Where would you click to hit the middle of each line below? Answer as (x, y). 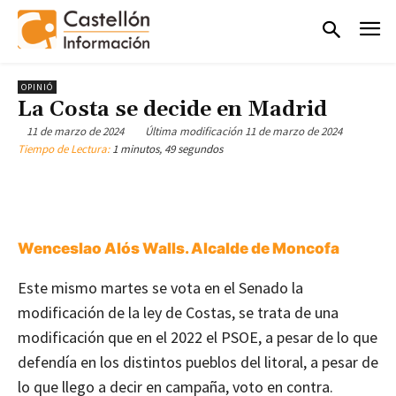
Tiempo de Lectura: (65, 149)
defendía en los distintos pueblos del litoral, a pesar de (198, 362)
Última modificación (194, 132)
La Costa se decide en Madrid (172, 109)
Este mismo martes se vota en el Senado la (160, 288)
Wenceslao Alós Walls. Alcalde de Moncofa (179, 249)
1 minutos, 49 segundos (168, 149)
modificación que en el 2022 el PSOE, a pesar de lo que (198, 338)
